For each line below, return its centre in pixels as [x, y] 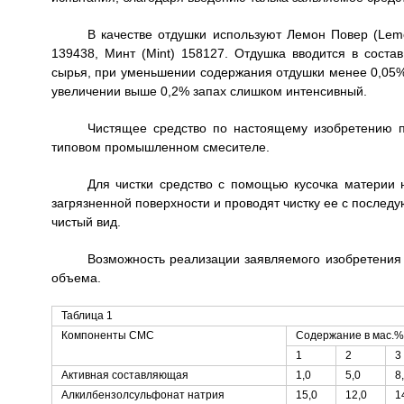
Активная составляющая [124, 375]
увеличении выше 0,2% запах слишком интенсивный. [209, 91]
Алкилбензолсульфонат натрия [142, 395]
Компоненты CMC [107, 335]
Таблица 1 [87, 316]
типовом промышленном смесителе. [160, 147]
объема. [76, 278]
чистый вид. [86, 222]
